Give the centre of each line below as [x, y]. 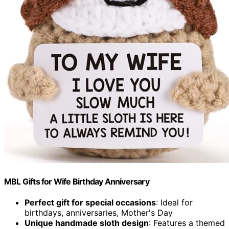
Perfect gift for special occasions [90, 202]
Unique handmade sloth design [87, 223]
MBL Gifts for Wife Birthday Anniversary [77, 181]
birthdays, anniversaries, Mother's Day [99, 212]
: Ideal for [174, 202]
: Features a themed [187, 223]
